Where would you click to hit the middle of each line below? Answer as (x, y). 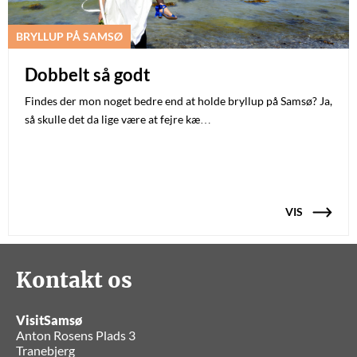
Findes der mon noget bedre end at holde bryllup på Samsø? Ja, (178, 101)
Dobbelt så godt (88, 75)
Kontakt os (74, 280)
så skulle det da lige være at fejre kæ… (118, 120)
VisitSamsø (49, 320)
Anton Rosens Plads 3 (76, 335)
